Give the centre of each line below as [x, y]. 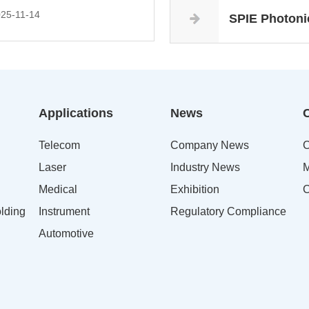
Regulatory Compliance [229, 212]
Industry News [206, 168]
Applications [76, 113]
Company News [210, 146]
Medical [58, 190]
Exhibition [195, 190]
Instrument [64, 212]
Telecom [59, 146]
